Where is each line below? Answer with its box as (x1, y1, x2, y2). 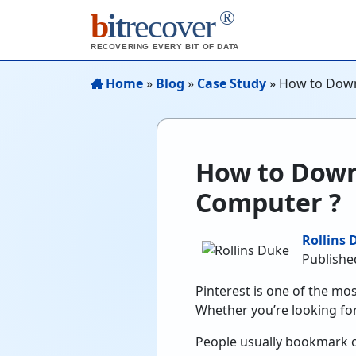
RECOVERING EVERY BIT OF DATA (91, 42, 239, 51)
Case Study (197, 75, 266, 92)
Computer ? (195, 185, 341, 219)
